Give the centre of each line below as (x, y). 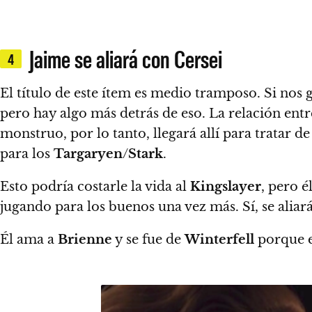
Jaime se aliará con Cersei (125, 59)
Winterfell (219, 240)
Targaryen (88, 154)
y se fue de (148, 240)
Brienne (85, 240)
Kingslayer (226, 187)
